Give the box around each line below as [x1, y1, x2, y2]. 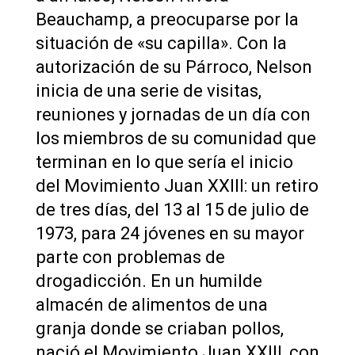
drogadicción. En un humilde [35, 270, 262, 291]
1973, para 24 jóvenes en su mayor [35, 223, 304, 243]
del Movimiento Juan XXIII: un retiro [35, 175, 319, 196]
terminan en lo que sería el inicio [35, 151, 293, 172]
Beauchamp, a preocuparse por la [35, 9, 299, 29]
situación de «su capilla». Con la [35, 32, 287, 53]
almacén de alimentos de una [35, 294, 268, 315]
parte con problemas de [35, 246, 225, 267]
